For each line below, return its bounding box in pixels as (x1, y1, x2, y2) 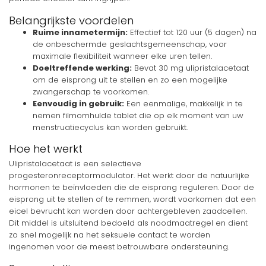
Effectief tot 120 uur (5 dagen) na (128, 26, 256, 38)
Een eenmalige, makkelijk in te (124, 97, 243, 109)
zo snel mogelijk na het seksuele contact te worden (9, 229, 210, 241)
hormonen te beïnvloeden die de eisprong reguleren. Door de (9, 182, 254, 194)
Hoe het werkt (9, 141, 83, 157)
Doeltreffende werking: (33, 62, 132, 74)
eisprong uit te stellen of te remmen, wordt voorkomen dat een (9, 194, 256, 205)
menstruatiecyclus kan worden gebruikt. (33, 121, 188, 133)
